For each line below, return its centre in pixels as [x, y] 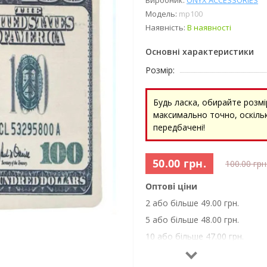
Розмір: [160, 70]
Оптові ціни [171, 186]
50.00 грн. [179, 163]
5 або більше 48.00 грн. [192, 220]
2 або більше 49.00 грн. [192, 203]
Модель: [162, 14]
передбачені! [179, 127]
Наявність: [166, 27]
